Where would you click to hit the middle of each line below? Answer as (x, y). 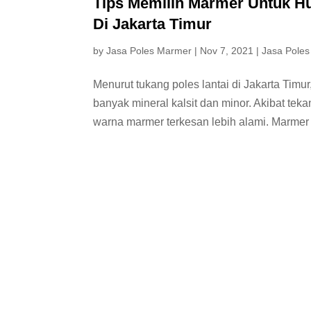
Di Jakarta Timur (153, 24)
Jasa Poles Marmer (149, 51)
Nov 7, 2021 (227, 51)
